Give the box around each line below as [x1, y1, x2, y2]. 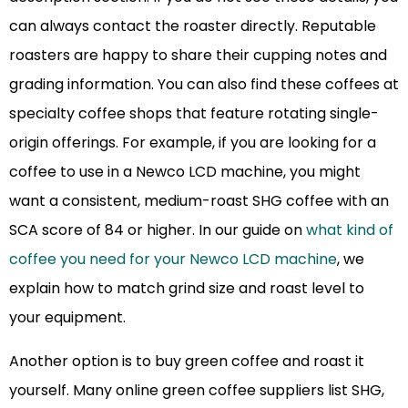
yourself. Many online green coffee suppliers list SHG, [9, 380, 384, 402]
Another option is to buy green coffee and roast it [9, 351, 364, 372]
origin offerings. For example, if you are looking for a [9, 132, 376, 154]
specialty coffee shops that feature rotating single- [9, 103, 379, 125]
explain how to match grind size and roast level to [9, 278, 364, 300]
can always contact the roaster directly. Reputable [9, 15, 376, 37]
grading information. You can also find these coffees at [9, 74, 399, 96]
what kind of [306, 219, 393, 241]
